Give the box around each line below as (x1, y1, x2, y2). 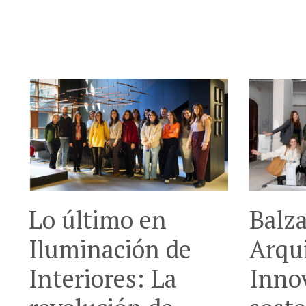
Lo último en (29, 203, 167, 236)
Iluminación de (29, 232, 191, 265)
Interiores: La (29, 262, 177, 294)
